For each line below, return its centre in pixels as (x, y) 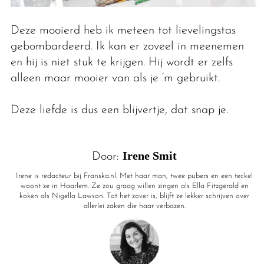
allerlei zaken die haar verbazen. (134, 206)
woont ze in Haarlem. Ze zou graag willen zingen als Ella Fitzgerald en (134, 186)
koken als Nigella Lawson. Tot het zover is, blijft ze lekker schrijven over (135, 196)
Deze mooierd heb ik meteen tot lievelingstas (123, 30)
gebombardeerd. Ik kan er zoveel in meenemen (127, 46)
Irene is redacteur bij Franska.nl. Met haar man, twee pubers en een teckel (135, 176)
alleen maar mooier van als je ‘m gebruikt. (115, 78)
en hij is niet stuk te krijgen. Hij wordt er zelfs (121, 62)
